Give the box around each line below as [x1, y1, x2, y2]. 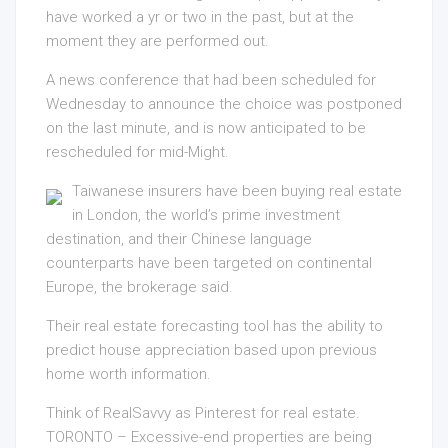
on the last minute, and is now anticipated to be [46, 119, 366, 138]
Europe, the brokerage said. [46, 278, 233, 297]
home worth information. [46, 365, 211, 384]
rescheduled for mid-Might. [46, 143, 229, 162]
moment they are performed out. [46, 32, 269, 51]
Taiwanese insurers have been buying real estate [72, 182, 402, 201]
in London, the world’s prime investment [72, 206, 340, 225]
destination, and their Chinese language [46, 230, 312, 249]
